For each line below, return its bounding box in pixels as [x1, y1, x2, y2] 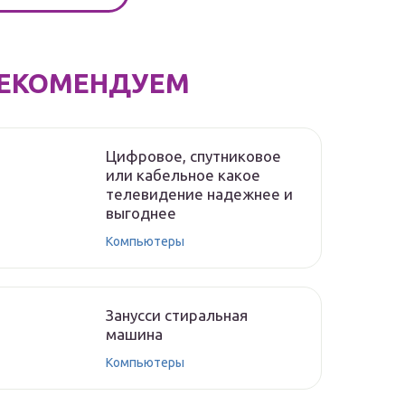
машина [106, 325, 163, 343]
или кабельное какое [106, 166, 260, 184]
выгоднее [106, 204, 176, 221]
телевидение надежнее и [106, 185, 293, 202]
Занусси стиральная [106, 306, 248, 324]
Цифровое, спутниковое [106, 147, 281, 165]
